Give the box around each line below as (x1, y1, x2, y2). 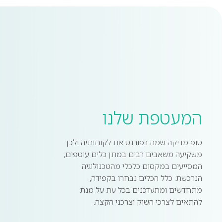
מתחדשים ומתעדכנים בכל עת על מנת (80, 184, 202, 196)
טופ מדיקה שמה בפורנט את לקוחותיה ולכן (66, 137, 202, 148)
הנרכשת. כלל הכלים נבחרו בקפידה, (90, 172, 202, 184)
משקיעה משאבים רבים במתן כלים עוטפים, (64, 149, 202, 160)
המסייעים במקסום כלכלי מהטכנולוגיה (82, 161, 202, 172)
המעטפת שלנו (102, 106, 202, 130)
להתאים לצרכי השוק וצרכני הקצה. (94, 196, 202, 208)
